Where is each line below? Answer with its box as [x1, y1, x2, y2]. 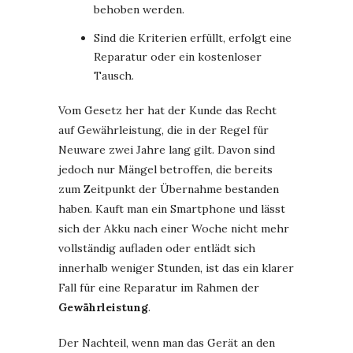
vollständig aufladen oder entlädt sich [58, 241, 255, 256]
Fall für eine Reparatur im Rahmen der [58, 281, 259, 295]
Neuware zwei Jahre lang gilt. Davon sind [58, 143, 275, 158]
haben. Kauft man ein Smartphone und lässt [58, 202, 285, 217]
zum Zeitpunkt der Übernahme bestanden [58, 182, 279, 197]
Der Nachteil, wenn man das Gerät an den [58, 336, 275, 351]
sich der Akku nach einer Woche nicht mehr [58, 221, 289, 236]
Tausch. [94, 69, 134, 84]
